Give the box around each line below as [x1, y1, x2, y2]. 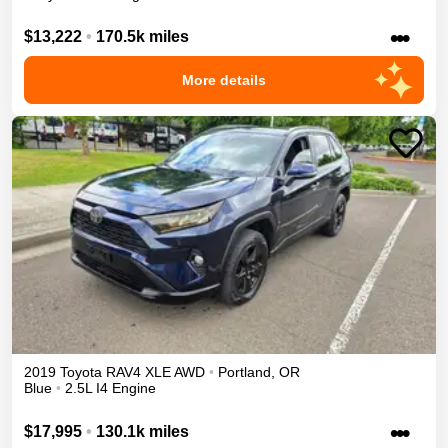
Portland [218, 364, 271, 381]
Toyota [60, 364, 102, 381]
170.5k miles [96, 27, 189, 45]
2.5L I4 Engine [65, 380, 156, 397]
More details [182, 71, 266, 88]
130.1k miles [96, 422, 189, 440]
